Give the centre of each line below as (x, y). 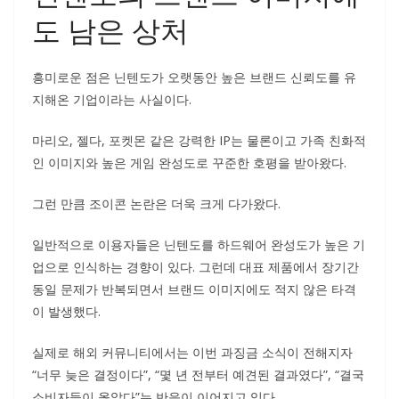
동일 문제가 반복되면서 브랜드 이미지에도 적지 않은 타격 (194, 289)
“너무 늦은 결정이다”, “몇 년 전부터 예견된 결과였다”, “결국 (198, 375)
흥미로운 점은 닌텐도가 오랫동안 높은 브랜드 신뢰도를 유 (194, 77)
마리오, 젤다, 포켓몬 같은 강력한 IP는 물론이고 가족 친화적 (199, 140)
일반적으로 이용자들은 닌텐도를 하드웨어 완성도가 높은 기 (199, 244)
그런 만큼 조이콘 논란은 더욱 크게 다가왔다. (156, 204)
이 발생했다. (66, 311)
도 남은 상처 (110, 30)
